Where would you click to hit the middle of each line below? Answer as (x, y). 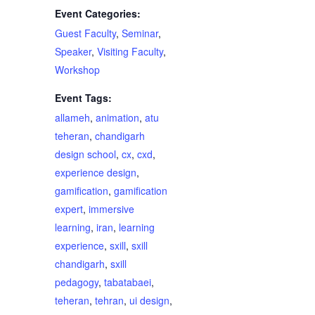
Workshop (77, 70)
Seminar (140, 33)
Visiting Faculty (130, 52)
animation (117, 118)
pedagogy (76, 282)
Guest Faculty (85, 33)
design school (85, 154)
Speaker (73, 52)
